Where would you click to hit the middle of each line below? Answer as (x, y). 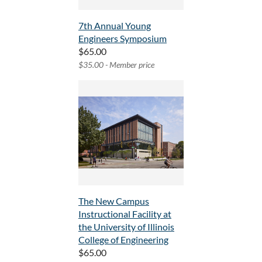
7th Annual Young (115, 26)
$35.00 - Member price (116, 65)
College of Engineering (123, 240)
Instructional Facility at (125, 214)
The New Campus (114, 201)
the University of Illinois (126, 227)
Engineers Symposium (123, 39)
